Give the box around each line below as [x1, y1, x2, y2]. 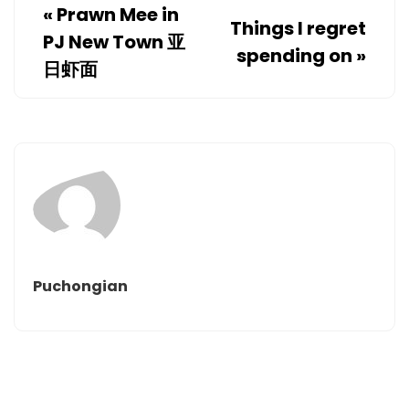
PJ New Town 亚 [43, 29, 185, 56]
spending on [236, 43, 352, 69]
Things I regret [230, 16, 366, 42]
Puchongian [33, 276, 128, 298]
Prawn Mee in [57, 2, 179, 28]
